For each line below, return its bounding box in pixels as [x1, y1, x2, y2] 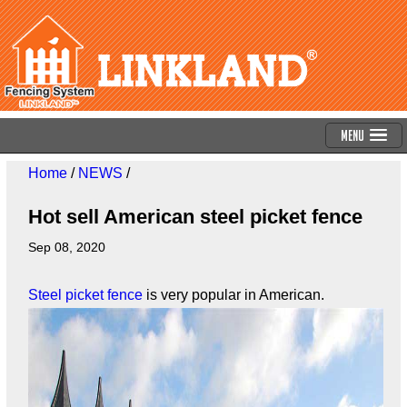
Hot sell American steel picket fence [27, 205, 362, 229]
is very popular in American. [142, 287, 328, 303]
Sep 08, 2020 [27, 240, 105, 255]
